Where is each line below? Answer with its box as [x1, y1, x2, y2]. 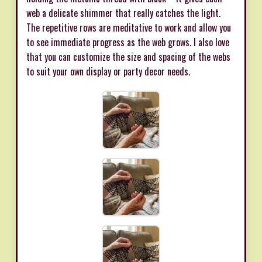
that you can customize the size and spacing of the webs [26, 50, 230, 64]
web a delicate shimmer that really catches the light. [26, 6, 220, 20]
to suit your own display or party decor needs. [26, 64, 190, 79]
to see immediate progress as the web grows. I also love [26, 35, 229, 50]
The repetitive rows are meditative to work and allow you [26, 20, 231, 35]
